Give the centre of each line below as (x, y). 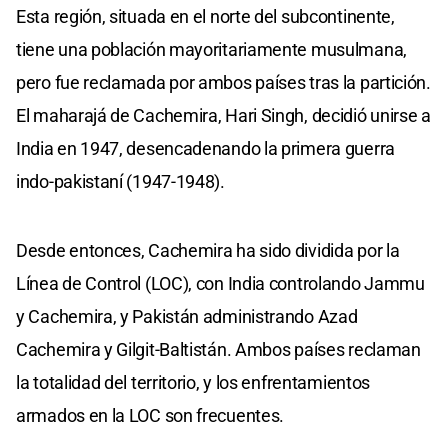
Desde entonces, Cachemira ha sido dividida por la (208, 250)
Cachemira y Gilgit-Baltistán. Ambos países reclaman (218, 349)
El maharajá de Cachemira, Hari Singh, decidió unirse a (223, 115)
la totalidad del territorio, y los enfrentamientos (193, 382)
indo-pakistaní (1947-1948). (120, 181)
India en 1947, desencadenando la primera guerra (205, 148)
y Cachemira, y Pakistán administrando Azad (187, 316)
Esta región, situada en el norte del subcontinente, (205, 16)
